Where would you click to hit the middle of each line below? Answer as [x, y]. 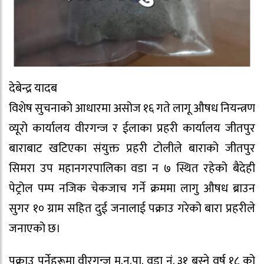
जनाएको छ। [35, 228]
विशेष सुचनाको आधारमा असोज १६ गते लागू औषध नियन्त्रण [132, 108]
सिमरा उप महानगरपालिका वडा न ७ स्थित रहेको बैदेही [132, 168]
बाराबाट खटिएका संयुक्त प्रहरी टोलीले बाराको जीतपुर [132, 148]
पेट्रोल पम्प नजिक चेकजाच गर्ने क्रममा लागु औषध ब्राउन [132, 188]
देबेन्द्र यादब [33, 88]
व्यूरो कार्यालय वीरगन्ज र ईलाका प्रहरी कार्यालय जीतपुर [132, 128]
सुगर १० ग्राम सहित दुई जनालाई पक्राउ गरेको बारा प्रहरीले [132, 208]
